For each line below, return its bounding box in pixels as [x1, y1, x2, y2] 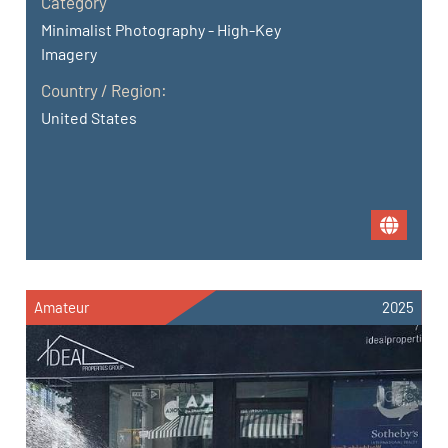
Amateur [34, 298, 90, 317]
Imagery [41, 44, 98, 64]
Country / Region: [41, 80, 168, 101]
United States [41, 108, 138, 128]
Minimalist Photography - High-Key [41, 20, 282, 40]
